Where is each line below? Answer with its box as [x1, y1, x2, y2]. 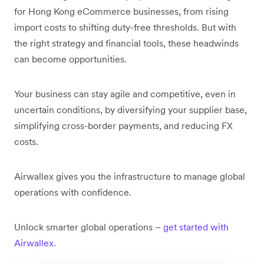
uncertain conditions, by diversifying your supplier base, [14, 104, 247, 116]
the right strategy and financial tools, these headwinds [14, 37, 239, 49]
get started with [163, 221, 229, 233]
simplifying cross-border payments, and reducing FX [14, 120, 233, 132]
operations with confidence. [14, 186, 131, 199]
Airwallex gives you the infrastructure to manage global [14, 170, 245, 183]
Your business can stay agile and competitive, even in [14, 88, 236, 100]
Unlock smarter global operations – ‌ [14, 221, 163, 233]
